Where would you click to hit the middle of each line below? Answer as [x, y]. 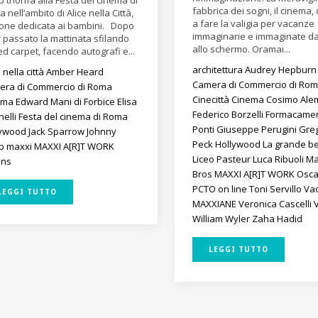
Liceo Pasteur [223, 159]
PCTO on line [221, 189]
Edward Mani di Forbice [67, 102]
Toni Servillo [277, 189]
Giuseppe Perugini [258, 130]
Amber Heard [75, 72]
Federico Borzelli [229, 115]
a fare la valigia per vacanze [254, 24]
